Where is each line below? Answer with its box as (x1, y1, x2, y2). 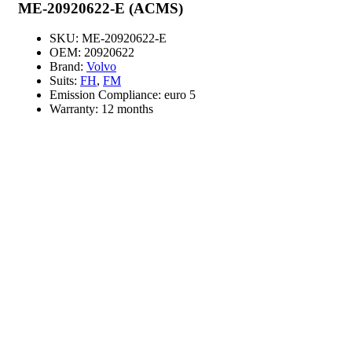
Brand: (49, 60, 86, 74)
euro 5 (164, 88, 196, 102)
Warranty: (49, 102, 101, 116)
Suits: (49, 74, 80, 88)
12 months (101, 102, 153, 116)
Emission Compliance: (49, 88, 164, 102)
